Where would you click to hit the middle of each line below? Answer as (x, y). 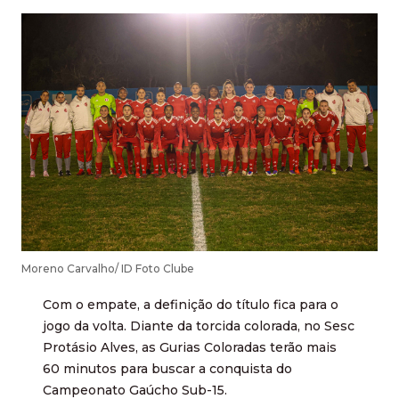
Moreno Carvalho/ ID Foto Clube (108, 268)
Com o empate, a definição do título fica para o (191, 304)
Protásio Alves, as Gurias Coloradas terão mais (190, 347)
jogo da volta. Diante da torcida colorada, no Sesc (199, 326)
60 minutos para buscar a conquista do (167, 368)
